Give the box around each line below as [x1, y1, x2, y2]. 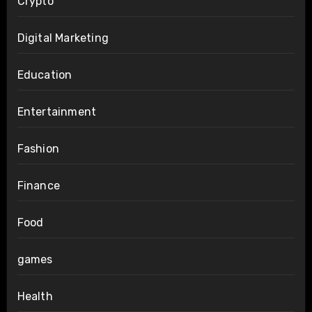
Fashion [17, 141, 59, 155]
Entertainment [17, 104, 97, 118]
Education [17, 68, 72, 81]
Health [17, 289, 53, 303]
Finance [17, 178, 60, 192]
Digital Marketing [17, 31, 109, 45]
